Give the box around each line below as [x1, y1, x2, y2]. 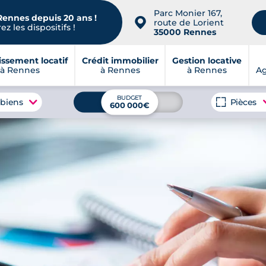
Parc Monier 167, [154, 8, 222, 18]
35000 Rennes [154, 27, 216, 37]
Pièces [230, 97, 257, 107]
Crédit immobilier [81, 56, 159, 65]
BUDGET [117, 94, 142, 102]
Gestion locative [172, 56, 242, 65]
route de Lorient [154, 17, 224, 27]
